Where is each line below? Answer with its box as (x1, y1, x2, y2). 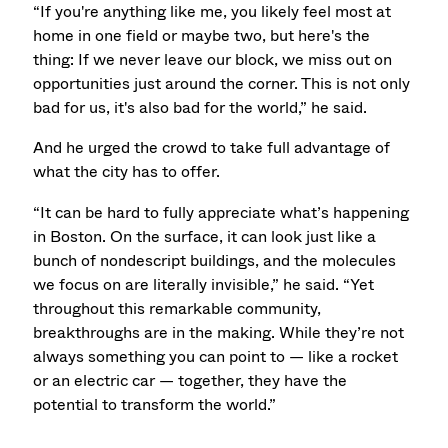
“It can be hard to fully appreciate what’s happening (33, 201, 410, 225)
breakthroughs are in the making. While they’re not (33, 321, 405, 345)
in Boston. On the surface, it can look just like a (33, 225, 377, 249)
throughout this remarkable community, (33, 297, 322, 321)
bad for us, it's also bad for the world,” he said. (33, 95, 368, 119)
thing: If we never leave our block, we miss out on (33, 47, 393, 71)
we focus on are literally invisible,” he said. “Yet (33, 273, 375, 297)
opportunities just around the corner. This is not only (33, 71, 411, 95)
